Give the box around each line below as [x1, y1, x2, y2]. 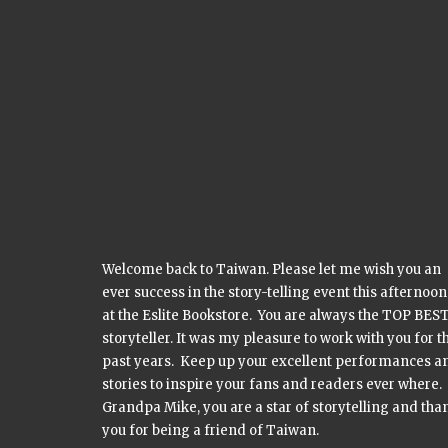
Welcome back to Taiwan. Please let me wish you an [102, 261, 441, 278]
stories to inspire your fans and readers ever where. [102, 376, 442, 393]
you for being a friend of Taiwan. [102, 422, 319, 439]
